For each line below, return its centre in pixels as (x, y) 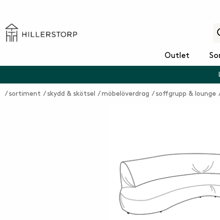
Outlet (177, 56)
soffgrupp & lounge (186, 94)
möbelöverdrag (125, 94)
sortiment (25, 94)
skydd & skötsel (71, 94)
